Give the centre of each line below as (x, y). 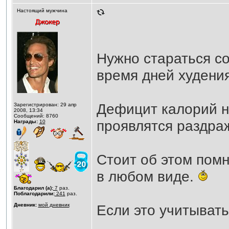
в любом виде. (147, 176)
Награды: (26, 121)
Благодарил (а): (33, 188)
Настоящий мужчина (42, 10)
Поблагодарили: (34, 193)
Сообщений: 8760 (36, 116)
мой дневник (54, 205)
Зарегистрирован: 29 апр (45, 105)
